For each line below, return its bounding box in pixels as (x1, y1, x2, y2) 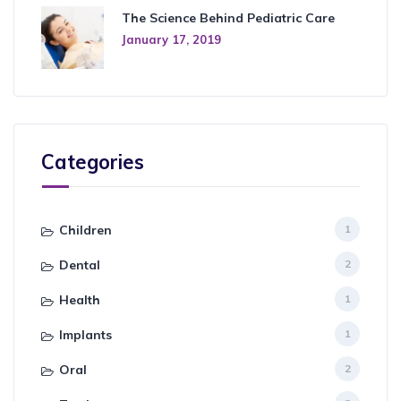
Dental (59, 256, 100, 273)
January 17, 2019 (122, 31, 221, 47)
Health (59, 291, 100, 308)
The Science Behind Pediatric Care (122, 9, 335, 26)
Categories (41, 149, 144, 175)
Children (59, 221, 112, 238)
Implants (59, 326, 112, 343)
